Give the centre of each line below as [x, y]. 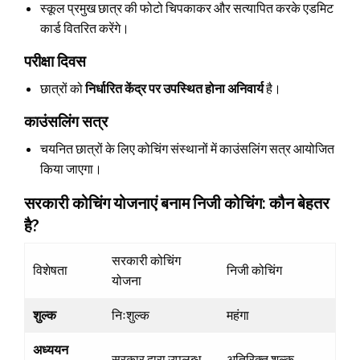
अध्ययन [51, 349]
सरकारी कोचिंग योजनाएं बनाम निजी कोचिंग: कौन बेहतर [177, 202]
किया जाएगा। [71, 168]
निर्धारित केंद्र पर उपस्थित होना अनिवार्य [174, 88]
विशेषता [50, 269]
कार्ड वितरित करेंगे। [85, 27]
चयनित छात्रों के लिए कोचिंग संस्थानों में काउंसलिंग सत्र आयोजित [187, 148]
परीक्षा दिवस [55, 60]
